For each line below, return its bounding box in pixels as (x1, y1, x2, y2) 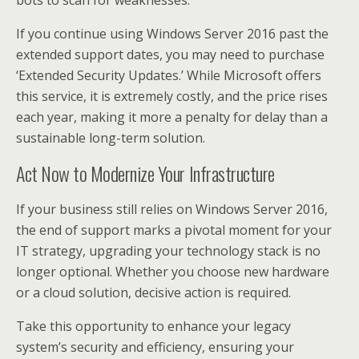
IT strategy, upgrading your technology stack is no (16, 241, 321, 260)
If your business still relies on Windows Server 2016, (16, 200, 328, 218)
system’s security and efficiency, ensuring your (16, 337, 294, 356)
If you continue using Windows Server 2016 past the (16, 24, 329, 42)
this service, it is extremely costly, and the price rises (16, 87, 328, 105)
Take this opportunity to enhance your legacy (16, 317, 291, 335)
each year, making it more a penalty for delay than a (16, 107, 328, 126)
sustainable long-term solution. (16, 128, 205, 147)
